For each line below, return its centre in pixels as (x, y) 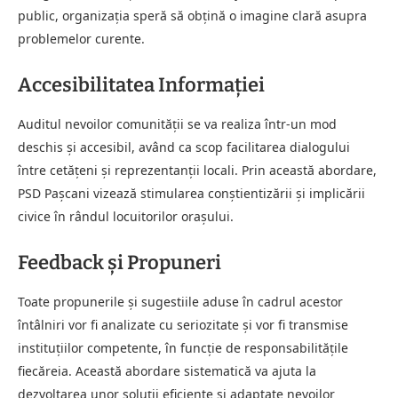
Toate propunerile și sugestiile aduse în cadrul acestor (180, 301)
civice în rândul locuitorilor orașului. (126, 216)
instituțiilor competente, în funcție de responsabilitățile (183, 347)
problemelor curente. (81, 38)
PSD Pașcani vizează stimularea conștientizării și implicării (191, 193)
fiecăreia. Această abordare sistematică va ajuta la (167, 370)
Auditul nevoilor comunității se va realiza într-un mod (177, 123)
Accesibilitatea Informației (141, 84)
